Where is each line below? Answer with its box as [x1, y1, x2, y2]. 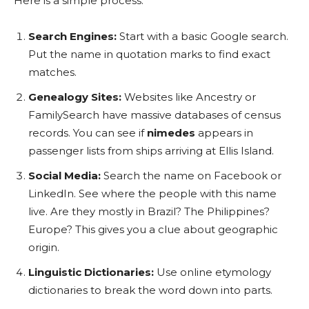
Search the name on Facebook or [101, 168, 281, 182]
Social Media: [28, 168, 101, 182]
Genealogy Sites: [28, 90, 121, 103]
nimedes [147, 126, 195, 139]
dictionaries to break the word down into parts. [28, 283, 272, 297]
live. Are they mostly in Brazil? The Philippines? [28, 204, 270, 218]
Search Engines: [28, 29, 117, 43]
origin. [28, 240, 59, 254]
